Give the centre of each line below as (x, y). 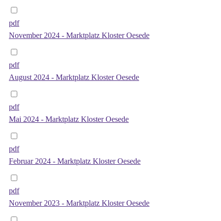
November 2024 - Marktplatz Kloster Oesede (79, 35)
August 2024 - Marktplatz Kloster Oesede (74, 77)
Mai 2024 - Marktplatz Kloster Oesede (69, 119)
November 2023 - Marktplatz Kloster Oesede (79, 203)
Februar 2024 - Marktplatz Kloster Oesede (75, 161)
